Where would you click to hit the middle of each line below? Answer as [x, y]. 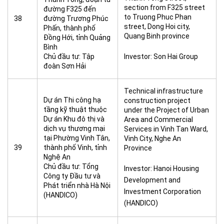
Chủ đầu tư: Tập [69, 56]
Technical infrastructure [163, 91]
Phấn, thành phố [69, 28]
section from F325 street [164, 7]
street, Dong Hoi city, [157, 26]
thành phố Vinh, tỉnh [75, 147]
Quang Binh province [157, 36]
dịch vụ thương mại [74, 128]
